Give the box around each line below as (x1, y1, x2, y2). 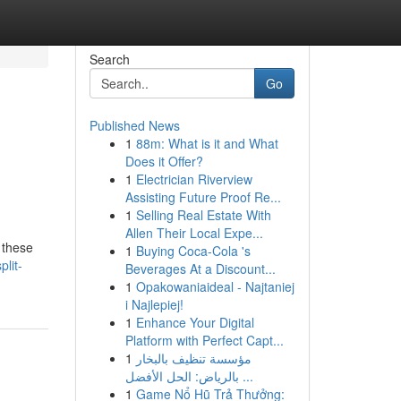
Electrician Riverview (135, 170, 252, 188)
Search (89, 50, 130, 68)
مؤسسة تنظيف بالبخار (135, 349, 252, 367)
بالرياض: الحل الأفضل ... (238, 367, 253, 385)
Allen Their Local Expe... (124, 224, 263, 242)
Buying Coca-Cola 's (135, 242, 251, 260)
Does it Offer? (124, 152, 203, 170)
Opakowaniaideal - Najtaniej (135, 277, 294, 295)
